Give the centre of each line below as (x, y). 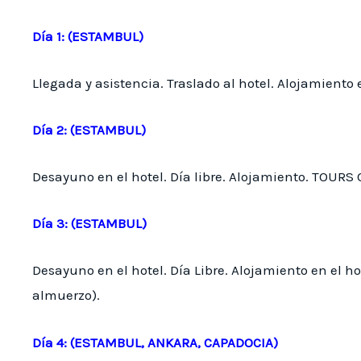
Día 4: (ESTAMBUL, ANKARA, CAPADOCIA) (155, 342)
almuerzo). (66, 295)
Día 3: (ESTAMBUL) (89, 224)
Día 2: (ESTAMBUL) (89, 129)
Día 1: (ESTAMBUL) (88, 36)
